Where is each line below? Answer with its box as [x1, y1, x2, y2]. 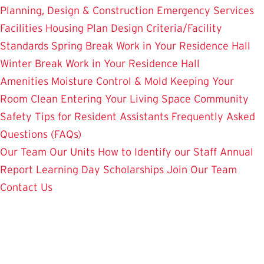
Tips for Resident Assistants [35, 111, 169, 123]
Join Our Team [167, 164, 237, 176]
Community [194, 93, 249, 105]
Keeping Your [170, 75, 234, 88]
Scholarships [103, 164, 164, 176]
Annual [220, 146, 253, 159]
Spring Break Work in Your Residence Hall [51, 40, 250, 52]
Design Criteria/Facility [111, 22, 222, 35]
